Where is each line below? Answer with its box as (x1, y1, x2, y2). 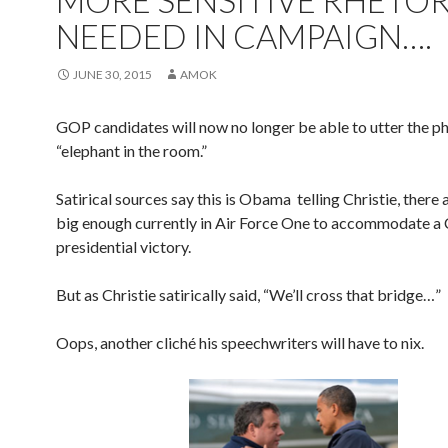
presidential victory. (56, 237, 191, 256)
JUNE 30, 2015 (73, 67, 152, 82)
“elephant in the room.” (56, 141, 207, 160)
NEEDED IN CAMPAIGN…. (56, 16, 432, 56)
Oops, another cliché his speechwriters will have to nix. (56, 333, 424, 352)
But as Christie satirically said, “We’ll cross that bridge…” (56, 285, 441, 304)
